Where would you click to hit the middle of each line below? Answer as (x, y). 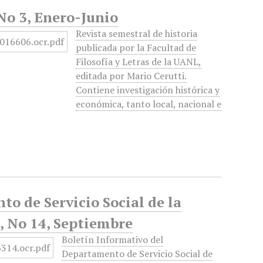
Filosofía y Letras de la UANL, (139, 62)
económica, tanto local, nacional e (149, 104)
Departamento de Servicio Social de (137, 254)
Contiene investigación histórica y (148, 90)
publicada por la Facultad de (136, 48)
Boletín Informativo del (113, 240)
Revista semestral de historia (137, 33)
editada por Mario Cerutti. (131, 76)
